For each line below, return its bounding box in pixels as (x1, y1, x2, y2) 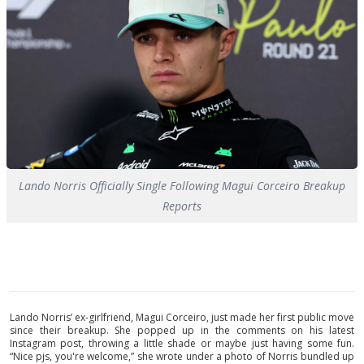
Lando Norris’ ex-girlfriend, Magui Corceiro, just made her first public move (10, 310, 354, 324)
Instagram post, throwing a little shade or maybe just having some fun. (10, 336, 354, 350)
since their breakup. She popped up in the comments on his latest (10, 323, 354, 337)
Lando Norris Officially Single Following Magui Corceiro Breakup (19, 178, 345, 193)
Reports (162, 198, 201, 214)
